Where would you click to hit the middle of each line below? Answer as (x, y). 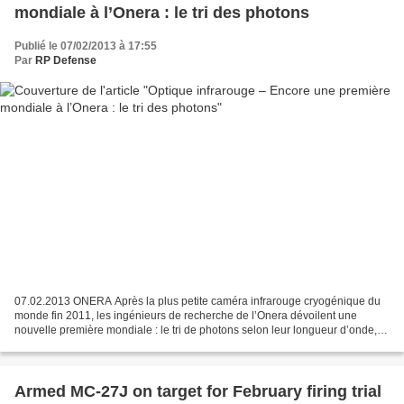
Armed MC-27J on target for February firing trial (198, 392)
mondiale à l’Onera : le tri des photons (162, 12)
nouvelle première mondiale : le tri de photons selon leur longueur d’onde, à (200, 331)
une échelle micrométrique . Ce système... (117, 345)
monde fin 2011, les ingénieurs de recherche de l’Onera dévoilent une (186, 316)
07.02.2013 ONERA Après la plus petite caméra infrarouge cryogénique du (197, 302)
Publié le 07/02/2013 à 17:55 (86, 46)
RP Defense (66, 60)
